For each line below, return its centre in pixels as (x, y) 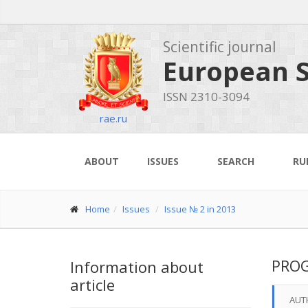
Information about (137, 267)
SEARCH (236, 161)
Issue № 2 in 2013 (200, 209)
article (92, 285)
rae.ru (113, 118)
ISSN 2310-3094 (206, 97)
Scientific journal (220, 47)
